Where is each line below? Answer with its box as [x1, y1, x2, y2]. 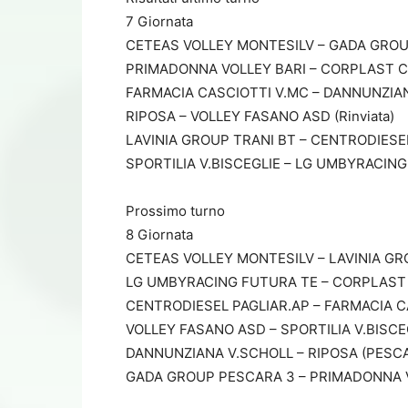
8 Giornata [126, 225, 193, 243]
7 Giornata [126, 12, 193, 30]
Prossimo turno [126, 201, 225, 219]
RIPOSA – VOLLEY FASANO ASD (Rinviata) [126, 107, 394, 125]
